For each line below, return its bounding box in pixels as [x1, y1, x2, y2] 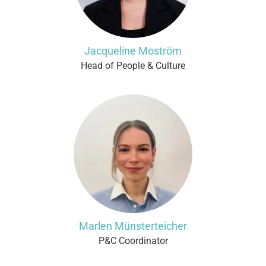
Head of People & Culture [81, 60, 185, 71]
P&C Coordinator [98, 235, 168, 246]
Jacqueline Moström [84, 45, 182, 57]
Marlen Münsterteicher [79, 220, 187, 232]
